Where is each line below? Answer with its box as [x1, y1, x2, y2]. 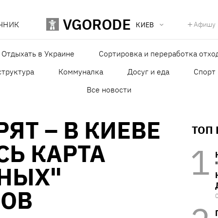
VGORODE [63, 15, 131, 34]
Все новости [87, 85, 131, 95]
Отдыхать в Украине [1, 49, 74, 59]
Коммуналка [58, 67, 103, 77]
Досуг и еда [127, 67, 169, 77]
